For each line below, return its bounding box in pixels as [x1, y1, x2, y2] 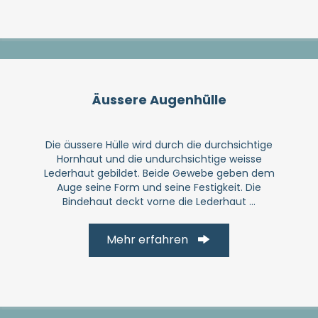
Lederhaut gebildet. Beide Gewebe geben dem [43, 165, 275, 180]
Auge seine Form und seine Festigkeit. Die [57, 180, 261, 194]
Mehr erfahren [106, 231, 189, 248]
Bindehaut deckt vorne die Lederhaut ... [62, 194, 256, 209]
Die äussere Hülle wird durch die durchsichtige [45, 137, 273, 152]
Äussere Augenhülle [92, 90, 226, 109]
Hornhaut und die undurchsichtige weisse [56, 151, 262, 166]
